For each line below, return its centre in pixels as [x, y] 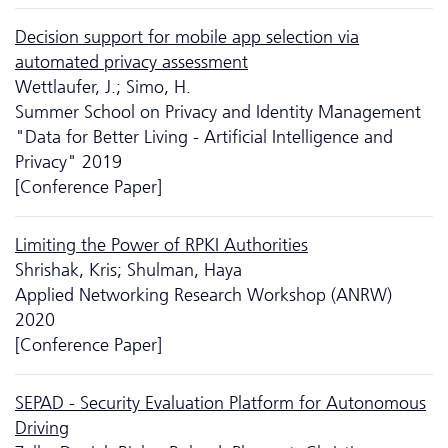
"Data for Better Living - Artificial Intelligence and [204, 136]
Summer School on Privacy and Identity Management [218, 111]
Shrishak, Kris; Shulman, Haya [128, 269]
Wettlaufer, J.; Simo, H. [103, 86]
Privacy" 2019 [68, 161]
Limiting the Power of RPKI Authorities [161, 244]
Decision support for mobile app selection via [187, 36]
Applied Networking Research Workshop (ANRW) [203, 294]
